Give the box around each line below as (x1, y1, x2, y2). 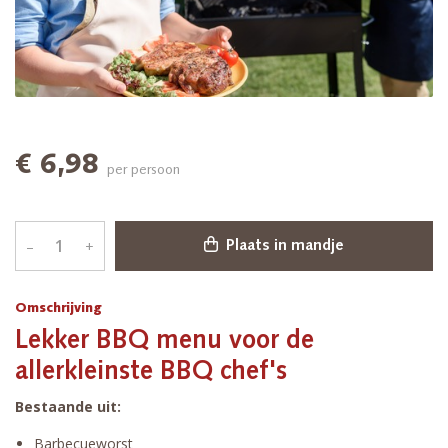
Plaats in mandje (221, 238, 344, 255)
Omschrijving (15, 302, 102, 316)
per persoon (107, 163, 180, 179)
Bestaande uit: (15, 397, 121, 417)
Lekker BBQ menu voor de (15, 328, 314, 356)
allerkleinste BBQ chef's (15, 359, 287, 387)
